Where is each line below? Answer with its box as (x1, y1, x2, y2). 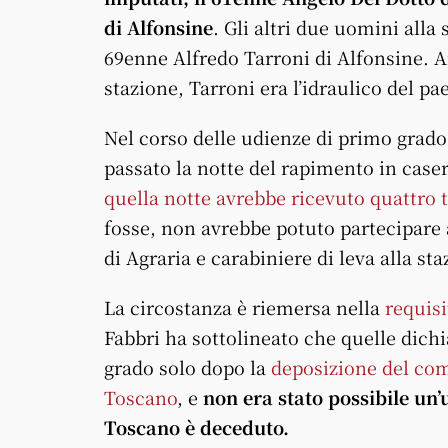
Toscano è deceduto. (104, 413, 294, 440)
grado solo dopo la (104, 353, 271, 380)
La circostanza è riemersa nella (104, 293, 385, 320)
